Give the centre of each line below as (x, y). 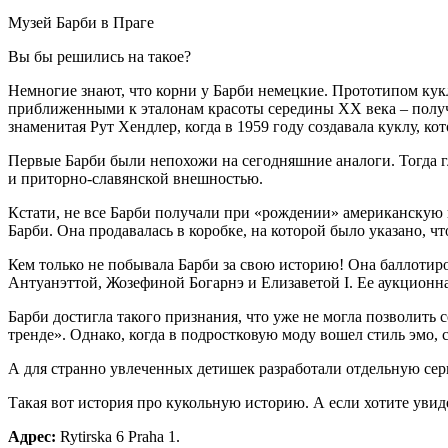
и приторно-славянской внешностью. (135, 179)
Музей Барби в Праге (81, 23)
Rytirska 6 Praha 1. (118, 437)
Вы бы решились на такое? (99, 57)
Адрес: (32, 437)
